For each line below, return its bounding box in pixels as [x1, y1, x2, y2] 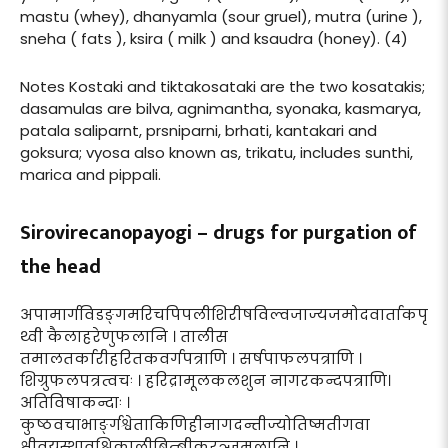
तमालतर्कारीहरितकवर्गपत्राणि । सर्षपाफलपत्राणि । [20, 347, 362, 369]
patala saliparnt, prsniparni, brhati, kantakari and [20, 119, 377, 141]
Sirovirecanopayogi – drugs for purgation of [20, 215, 417, 250]
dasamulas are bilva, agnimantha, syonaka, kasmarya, [20, 97, 421, 119]
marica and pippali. [20, 163, 161, 185]
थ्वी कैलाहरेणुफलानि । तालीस [20, 325, 228, 347]
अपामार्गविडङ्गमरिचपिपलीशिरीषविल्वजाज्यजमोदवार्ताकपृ [20, 303, 428, 325]
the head [20, 249, 101, 284]
